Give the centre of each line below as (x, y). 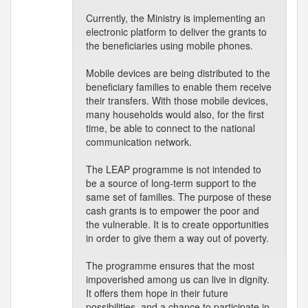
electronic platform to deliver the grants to (176, 32)
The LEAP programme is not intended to (174, 169)
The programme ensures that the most (170, 265)
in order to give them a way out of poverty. (177, 238)
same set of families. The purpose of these (179, 197)
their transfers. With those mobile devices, (177, 100)
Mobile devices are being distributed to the (178, 73)
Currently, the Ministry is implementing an (176, 18)
